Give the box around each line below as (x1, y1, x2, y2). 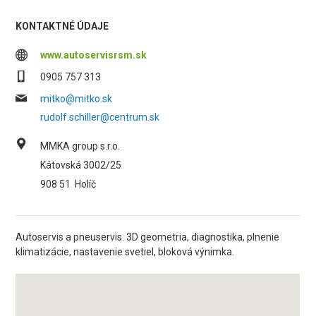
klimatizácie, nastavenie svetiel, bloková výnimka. (16, 246, 235, 257)
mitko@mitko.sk (40, 93, 113, 104)
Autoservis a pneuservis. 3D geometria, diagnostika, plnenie (16, 231, 280, 243)
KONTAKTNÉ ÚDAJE (16, 20, 109, 32)
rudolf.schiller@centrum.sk (40, 111, 160, 123)
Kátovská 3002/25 (40, 159, 122, 171)
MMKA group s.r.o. (40, 140, 121, 152)
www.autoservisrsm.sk (40, 49, 147, 61)
